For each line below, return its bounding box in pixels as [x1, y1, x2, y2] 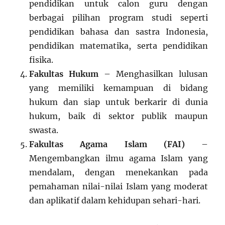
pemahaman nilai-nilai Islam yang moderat [29, 181, 208, 191]
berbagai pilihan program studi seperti [29, 12, 208, 23]
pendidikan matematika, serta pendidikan [29, 40, 208, 51]
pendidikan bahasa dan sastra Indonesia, [29, 26, 208, 37]
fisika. [29, 54, 54, 65]
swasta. [29, 125, 59, 135]
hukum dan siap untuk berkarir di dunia [29, 96, 208, 107]
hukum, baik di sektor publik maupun [29, 110, 208, 121]
